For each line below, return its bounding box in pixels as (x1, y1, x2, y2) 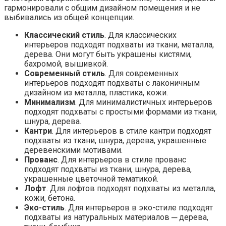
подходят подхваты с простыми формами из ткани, (24, 106, 217, 117)
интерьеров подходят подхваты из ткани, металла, (24, 39, 214, 49)
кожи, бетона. (24, 193, 75, 203)
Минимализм (24, 97, 75, 107)
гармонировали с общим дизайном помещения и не (4, 3, 200, 13)
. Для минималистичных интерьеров (75, 97, 212, 107)
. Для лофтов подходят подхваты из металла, (46, 183, 215, 193)
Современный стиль (24, 68, 105, 78)
